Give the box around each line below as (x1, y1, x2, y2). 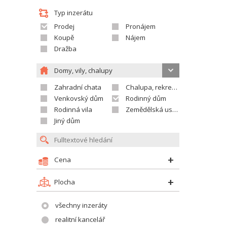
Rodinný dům (126, 94, 166, 103)
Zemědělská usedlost (126, 105, 172, 114)
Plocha (54, 177, 75, 186)
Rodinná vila (54, 105, 92, 114)
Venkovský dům (54, 94, 103, 103)
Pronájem (126, 22, 156, 31)
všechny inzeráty (55, 201, 107, 210)
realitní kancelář (55, 215, 105, 224)
